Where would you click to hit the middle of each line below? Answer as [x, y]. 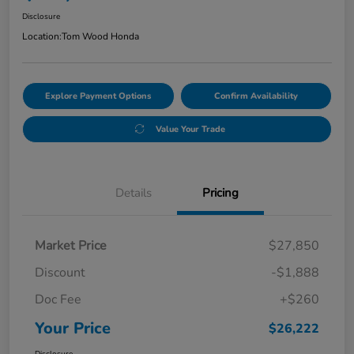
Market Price [71, 245]
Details [134, 192]
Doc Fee [58, 299]
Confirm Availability [256, 96]
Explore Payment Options [98, 96]
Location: [42, 36]
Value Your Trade [190, 129]
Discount [60, 272]
